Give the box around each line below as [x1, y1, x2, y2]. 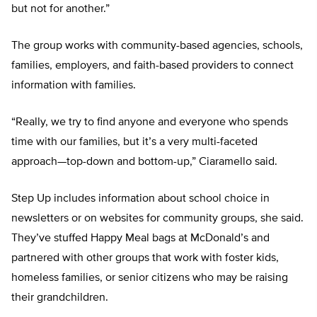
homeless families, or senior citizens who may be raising [11, 272, 288, 284]
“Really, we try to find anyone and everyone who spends [11, 117, 288, 129]
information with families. [11, 80, 136, 92]
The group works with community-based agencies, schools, [11, 40, 303, 52]
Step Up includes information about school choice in [11, 193, 270, 205]
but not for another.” [11, 4, 110, 16]
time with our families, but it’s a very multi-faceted [11, 137, 258, 149]
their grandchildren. [11, 292, 108, 304]
